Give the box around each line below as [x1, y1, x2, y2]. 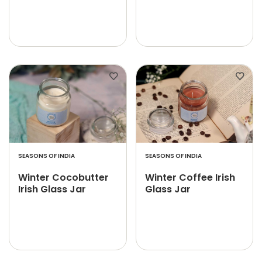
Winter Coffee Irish [144, 171, 235, 184]
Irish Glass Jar [18, 182, 86, 196]
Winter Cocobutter [18, 171, 109, 184]
